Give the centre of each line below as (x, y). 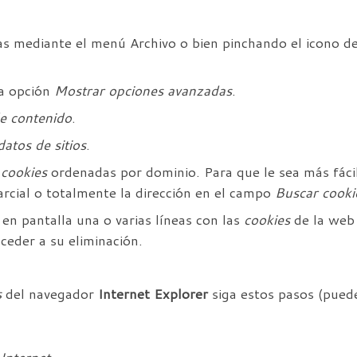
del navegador (50, 294)
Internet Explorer (153, 294)
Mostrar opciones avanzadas (143, 91)
